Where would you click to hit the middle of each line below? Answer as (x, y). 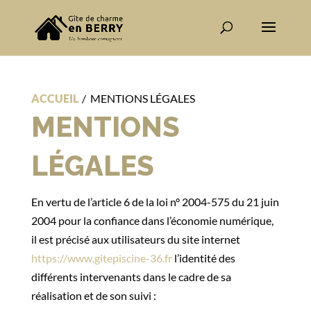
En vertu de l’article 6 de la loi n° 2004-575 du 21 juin (155, 202)
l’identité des (203, 258)
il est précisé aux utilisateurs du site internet (135, 239)
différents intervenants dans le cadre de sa (131, 277)
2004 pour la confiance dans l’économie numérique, (152, 220)
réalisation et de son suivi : (93, 295)
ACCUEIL (54, 98)
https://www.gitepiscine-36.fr (101, 258)
